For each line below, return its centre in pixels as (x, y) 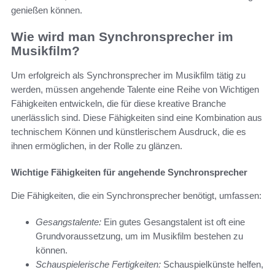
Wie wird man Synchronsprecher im (122, 36)
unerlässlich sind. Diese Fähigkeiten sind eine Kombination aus (137, 118)
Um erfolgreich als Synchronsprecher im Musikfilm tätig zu (128, 76)
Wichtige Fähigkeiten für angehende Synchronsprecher (129, 172)
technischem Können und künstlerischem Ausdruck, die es (129, 132)
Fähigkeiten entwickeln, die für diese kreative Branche (118, 104)
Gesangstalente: (68, 222)
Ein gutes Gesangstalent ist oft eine (173, 222)
